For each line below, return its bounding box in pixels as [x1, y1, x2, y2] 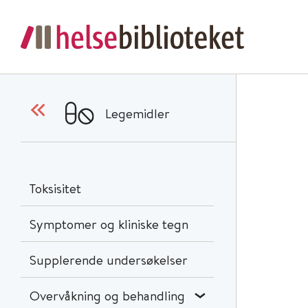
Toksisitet [30, 179, 81, 197]
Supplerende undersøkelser [30, 251, 188, 268]
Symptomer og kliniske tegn [30, 215, 188, 232]
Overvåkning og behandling [30, 287, 185, 304]
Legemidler [105, 104, 170, 122]
